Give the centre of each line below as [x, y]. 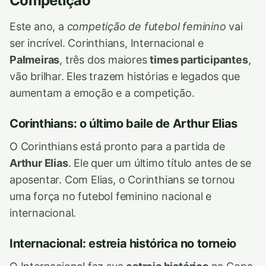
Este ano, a [38, 26]
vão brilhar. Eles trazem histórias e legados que [125, 76]
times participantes [199, 60]
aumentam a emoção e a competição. [102, 93]
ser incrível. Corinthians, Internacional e [107, 43]
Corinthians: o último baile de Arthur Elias [123, 123]
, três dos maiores [105, 60]
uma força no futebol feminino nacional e [111, 196]
